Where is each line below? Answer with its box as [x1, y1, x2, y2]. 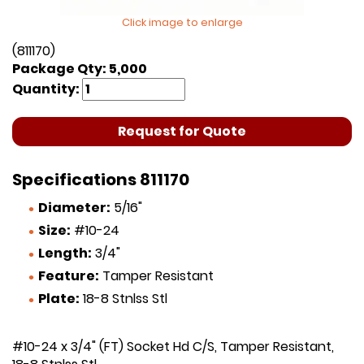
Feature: [38, 266, 99, 286]
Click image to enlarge [121, 15, 243, 31]
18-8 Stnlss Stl [80, 289, 167, 309]
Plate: [38, 289, 80, 309]
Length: [38, 244, 92, 263]
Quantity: [12, 80, 82, 99]
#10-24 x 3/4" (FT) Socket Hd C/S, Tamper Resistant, [12, 337, 334, 357]
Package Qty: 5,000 [12, 59, 147, 79]
